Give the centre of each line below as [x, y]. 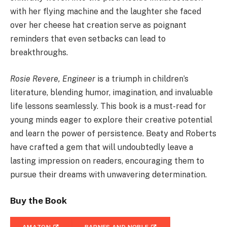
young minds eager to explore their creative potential [111, 120]
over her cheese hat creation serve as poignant [98, 25]
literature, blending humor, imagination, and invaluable [111, 92]
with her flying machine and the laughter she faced [106, 12]
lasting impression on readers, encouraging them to [107, 161]
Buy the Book [39, 200]
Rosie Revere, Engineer [53, 79]
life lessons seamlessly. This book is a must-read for [108, 106]
